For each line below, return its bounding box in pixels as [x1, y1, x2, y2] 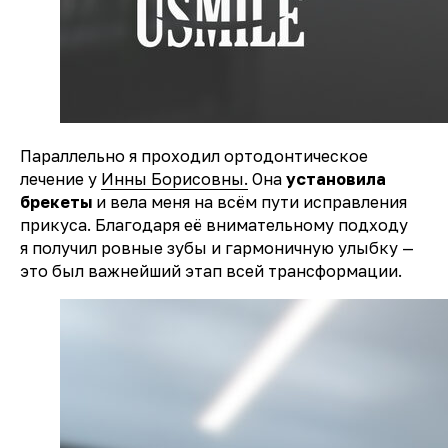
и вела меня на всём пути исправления [96, 192, 407, 212]
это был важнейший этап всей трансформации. [20, 261, 402, 281]
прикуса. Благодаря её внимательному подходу [20, 215, 408, 235]
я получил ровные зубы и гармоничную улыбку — [20, 238, 414, 258]
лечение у [20, 169, 101, 189]
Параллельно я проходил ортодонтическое [20, 146, 368, 166]
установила [286, 169, 386, 189]
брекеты [20, 192, 96, 212]
